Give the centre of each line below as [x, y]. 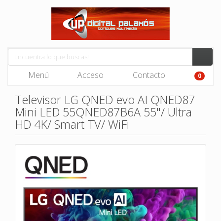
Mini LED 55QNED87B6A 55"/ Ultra [103, 112]
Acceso [90, 75]
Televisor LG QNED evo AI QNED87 [105, 100]
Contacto [148, 75]
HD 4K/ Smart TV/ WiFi [72, 124]
